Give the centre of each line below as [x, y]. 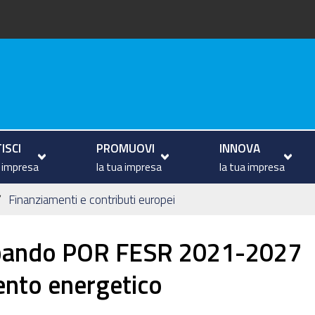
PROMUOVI [125, 148]
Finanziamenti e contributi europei [92, 199]
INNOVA [239, 148]
